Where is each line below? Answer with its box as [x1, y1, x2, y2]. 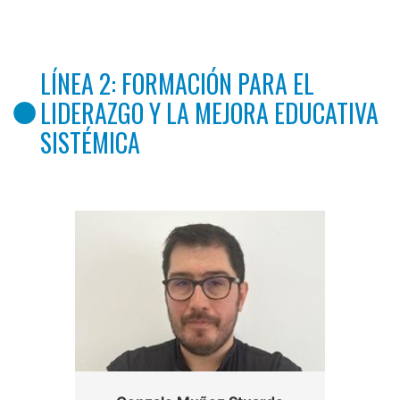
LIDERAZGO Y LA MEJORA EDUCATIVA [40, 94, 379, 131]
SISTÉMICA [40, 123, 140, 161]
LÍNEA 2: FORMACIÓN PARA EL [40, 64, 314, 102]
